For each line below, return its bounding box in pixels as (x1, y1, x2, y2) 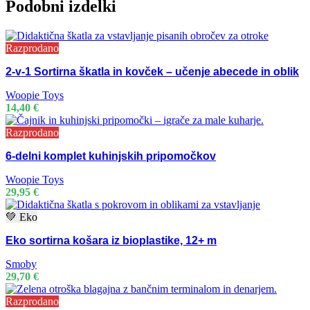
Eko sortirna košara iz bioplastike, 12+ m (6, 235, 217, 247)
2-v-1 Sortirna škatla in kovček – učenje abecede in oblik (6, 66, 299, 78)
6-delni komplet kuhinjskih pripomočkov (6, 150, 216, 163)
